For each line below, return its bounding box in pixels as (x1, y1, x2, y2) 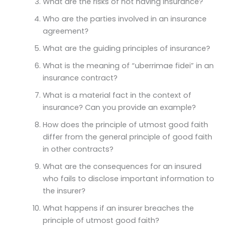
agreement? (42, 25, 89, 36)
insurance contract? (42, 72, 118, 83)
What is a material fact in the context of (42, 90, 191, 100)
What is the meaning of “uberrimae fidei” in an (42, 60, 214, 71)
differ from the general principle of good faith (42, 131, 212, 142)
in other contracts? (42, 144, 113, 154)
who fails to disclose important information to (42, 173, 214, 184)
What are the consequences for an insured (42, 161, 202, 172)
